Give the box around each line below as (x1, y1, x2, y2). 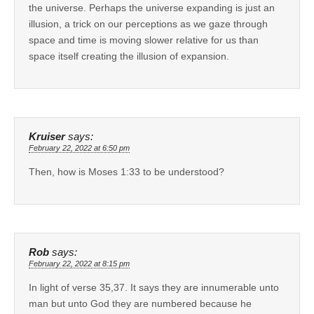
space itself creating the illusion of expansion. (29, 50, 229, 62)
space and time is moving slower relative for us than (29, 34, 259, 46)
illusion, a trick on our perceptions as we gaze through (29, 18, 268, 29)
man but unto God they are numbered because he (29, 297, 252, 309)
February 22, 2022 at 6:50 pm (29, 143, 130, 152)
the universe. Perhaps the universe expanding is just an (29, 1, 275, 13)
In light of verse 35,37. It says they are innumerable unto (29, 281, 279, 293)
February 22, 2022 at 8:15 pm (29, 259, 130, 268)
